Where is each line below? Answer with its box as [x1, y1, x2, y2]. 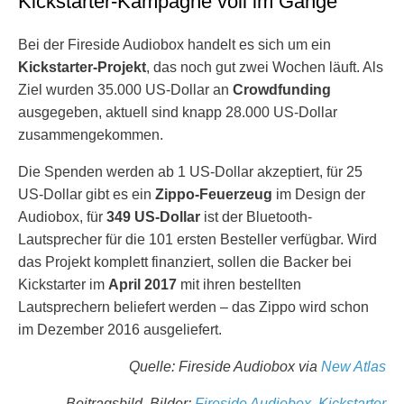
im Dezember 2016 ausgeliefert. [18, 322, 222, 337]
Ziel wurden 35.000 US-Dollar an [18, 82, 233, 97]
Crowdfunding [233, 82, 331, 97]
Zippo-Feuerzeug [155, 187, 272, 202]
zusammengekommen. [18, 127, 163, 142]
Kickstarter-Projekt [18, 60, 146, 75]
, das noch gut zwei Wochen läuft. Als [146, 60, 383, 75]
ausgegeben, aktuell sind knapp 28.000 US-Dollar [18, 105, 337, 120]
